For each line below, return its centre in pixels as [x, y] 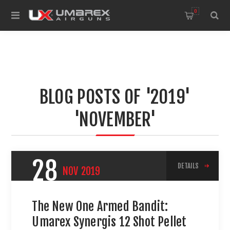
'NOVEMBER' [115, 120]
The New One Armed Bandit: [100, 206]
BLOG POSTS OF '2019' [115, 97]
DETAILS [188, 166]
